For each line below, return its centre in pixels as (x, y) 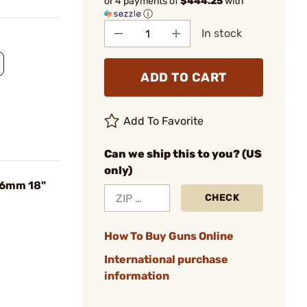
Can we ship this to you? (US (183, 154)
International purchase (166, 259)
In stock (222, 33)
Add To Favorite (164, 121)
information (137, 276)
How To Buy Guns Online (169, 236)
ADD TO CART (184, 77)
